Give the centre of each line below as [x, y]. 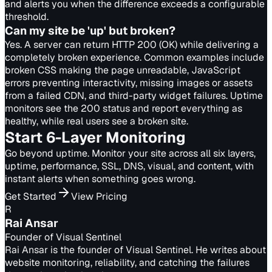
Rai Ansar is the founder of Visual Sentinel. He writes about [135, 250]
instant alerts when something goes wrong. [100, 179]
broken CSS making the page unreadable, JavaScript [123, 70]
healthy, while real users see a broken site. [97, 121]
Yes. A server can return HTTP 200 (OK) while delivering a [132, 45]
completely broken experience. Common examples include [134, 57]
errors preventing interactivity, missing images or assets [129, 83]
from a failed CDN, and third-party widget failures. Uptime [134, 96]
